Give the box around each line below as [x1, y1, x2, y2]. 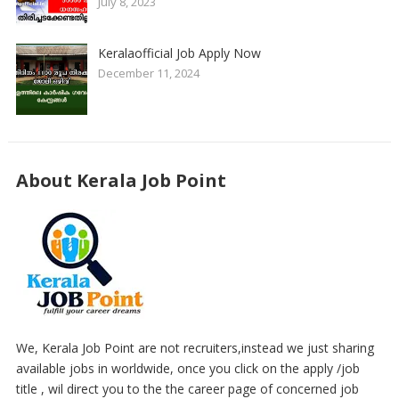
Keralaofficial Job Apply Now [97, 45, 261, 62]
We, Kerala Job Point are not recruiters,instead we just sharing [15, 339, 374, 357]
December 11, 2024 [97, 65, 199, 82]
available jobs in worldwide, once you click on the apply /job [15, 360, 360, 378]
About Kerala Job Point [15, 168, 226, 193]
